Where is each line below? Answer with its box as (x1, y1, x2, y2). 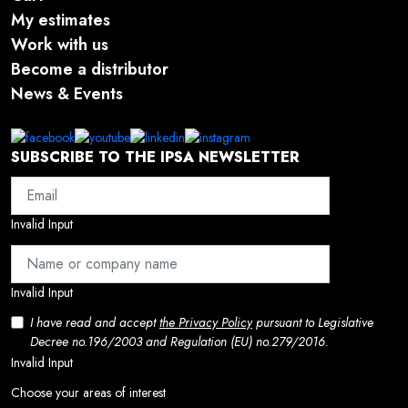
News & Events (11, 81, 123, 106)
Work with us (11, 32, 108, 56)
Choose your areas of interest (11, 382, 166, 402)
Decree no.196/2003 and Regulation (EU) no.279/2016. (30, 331, 329, 351)
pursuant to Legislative (252, 312, 373, 331)
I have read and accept (30, 312, 159, 331)
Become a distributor (11, 56, 168, 81)
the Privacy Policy (159, 312, 252, 331)
